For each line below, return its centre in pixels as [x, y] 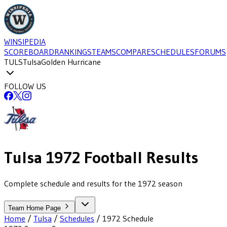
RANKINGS [73, 52]
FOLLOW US [25, 86]
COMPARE [134, 52]
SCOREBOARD [29, 52]
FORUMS [210, 52]
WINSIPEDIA [25, 42]
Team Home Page [35, 208]
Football [111, 158]
